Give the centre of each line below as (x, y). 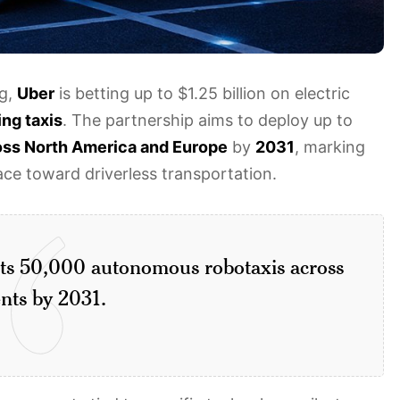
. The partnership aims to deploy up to (208, 120)
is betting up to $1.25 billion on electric (202, 93)
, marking (330, 146)
